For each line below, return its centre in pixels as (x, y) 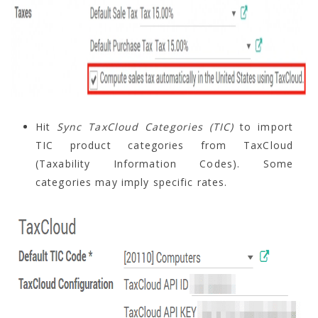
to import (263, 126)
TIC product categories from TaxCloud (164, 145)
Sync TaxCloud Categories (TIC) (146, 126)
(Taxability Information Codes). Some (164, 163)
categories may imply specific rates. (132, 182)
